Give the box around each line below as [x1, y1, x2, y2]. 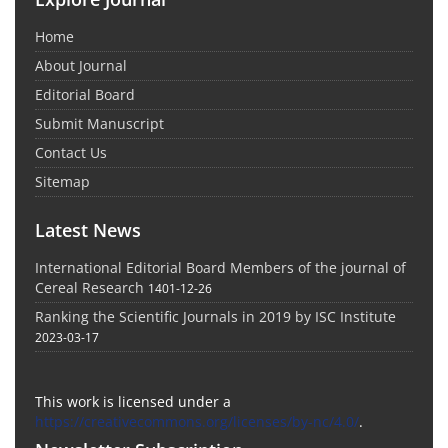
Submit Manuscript [35, 113, 164, 133]
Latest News [35, 217, 141, 242]
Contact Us [35, 142, 107, 162]
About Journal [35, 55, 127, 75]
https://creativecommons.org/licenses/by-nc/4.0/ [35, 411, 359, 431]
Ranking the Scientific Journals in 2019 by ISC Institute [35, 306, 396, 326]
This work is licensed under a [35, 391, 231, 411]
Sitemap [35, 171, 90, 191]
